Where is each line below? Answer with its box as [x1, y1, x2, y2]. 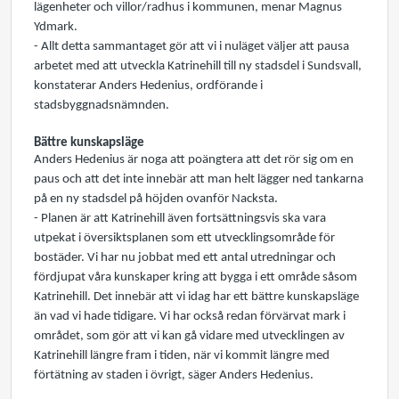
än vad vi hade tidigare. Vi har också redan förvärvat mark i [34, 310, 346, 323]
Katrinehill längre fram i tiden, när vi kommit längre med [34, 349, 330, 362]
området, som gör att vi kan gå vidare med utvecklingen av [34, 330, 345, 343]
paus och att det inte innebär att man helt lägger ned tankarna [34, 173, 363, 186]
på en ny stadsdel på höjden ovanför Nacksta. [34, 192, 278, 206]
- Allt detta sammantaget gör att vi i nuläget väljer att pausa [34, 40, 349, 53]
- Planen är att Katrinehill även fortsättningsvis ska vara [34, 212, 326, 225]
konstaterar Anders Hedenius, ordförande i [34, 79, 263, 93]
